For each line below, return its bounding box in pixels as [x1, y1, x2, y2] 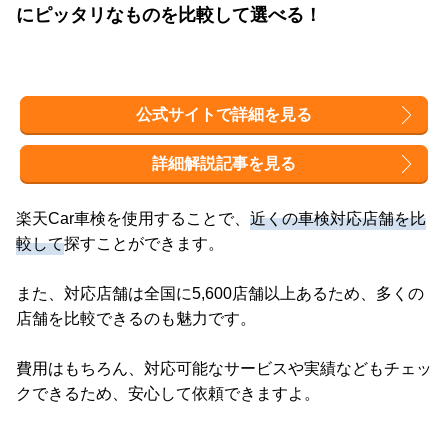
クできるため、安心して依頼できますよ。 [16, 385, 320, 403]
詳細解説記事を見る [152, 155, 296, 173]
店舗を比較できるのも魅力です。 [16, 310, 256, 328]
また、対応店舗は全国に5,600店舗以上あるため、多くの [16, 285, 424, 303]
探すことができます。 [64, 235, 224, 253]
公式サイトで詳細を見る [136, 106, 312, 124]
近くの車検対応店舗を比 [250, 210, 426, 228]
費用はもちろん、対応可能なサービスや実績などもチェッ [16, 360, 432, 378]
